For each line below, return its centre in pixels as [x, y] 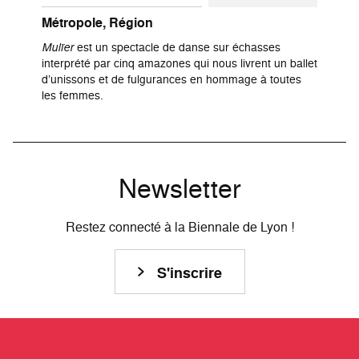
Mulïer [58, 47]
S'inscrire [189, 273]
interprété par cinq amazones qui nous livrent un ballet [179, 63]
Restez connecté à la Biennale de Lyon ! [179, 227]
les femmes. [73, 95]
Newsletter [179, 189]
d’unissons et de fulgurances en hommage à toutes [171, 79]
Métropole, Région [97, 23]
